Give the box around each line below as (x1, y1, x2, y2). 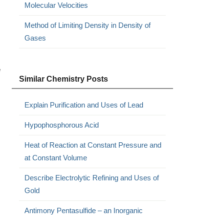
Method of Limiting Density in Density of (24, 21, 151, 29)
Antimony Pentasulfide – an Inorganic (24, 206, 143, 215)
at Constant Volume (24, 153, 87, 162)
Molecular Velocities (24, 1, 88, 9)
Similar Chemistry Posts (19, 75, 108, 83)
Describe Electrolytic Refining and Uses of (24, 174, 159, 182)
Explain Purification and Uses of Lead (24, 101, 143, 109)
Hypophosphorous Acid (24, 121, 99, 129)
